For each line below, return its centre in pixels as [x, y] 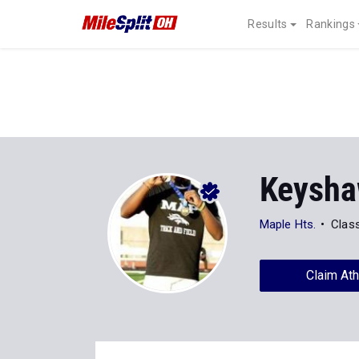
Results [268, 24]
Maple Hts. [288, 224]
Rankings [331, 24]
